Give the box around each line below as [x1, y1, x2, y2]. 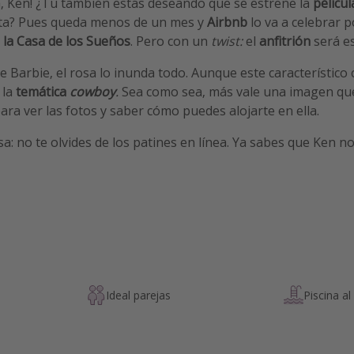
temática [16, 83, 70, 101]
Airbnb [207, 13, 247, 32]
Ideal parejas [106, 287, 171, 303]
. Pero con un [130, 32, 211, 51]
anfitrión [259, 32, 311, 51]
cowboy [70, 83, 115, 101]
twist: [211, 32, 246, 51]
